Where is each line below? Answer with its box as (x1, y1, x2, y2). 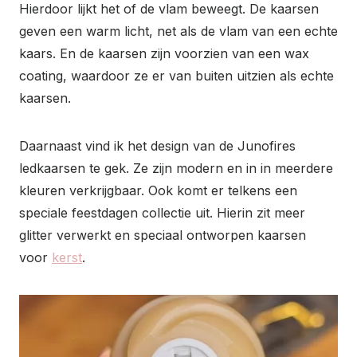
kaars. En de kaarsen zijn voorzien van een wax (19, 45, 309, 62)
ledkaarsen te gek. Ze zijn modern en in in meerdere (19, 160, 333, 177)
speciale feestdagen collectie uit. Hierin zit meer (19, 205, 305, 222)
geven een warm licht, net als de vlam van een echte (19, 23, 338, 40)
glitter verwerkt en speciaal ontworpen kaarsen (19, 227, 306, 244)
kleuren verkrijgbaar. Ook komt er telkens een (19, 182, 297, 199)
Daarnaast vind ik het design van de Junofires (19, 138, 296, 155)
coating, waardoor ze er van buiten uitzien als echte (19, 68, 334, 84)
